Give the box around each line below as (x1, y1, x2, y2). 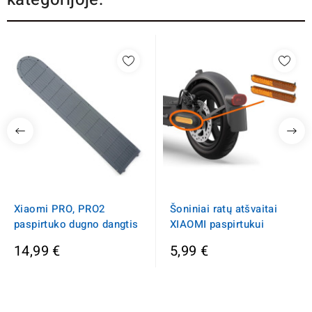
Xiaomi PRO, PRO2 (14, 201, 105, 217)
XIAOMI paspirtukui (170, 216, 265, 232)
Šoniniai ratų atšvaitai (170, 201, 278, 217)
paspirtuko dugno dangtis (14, 216, 139, 232)
